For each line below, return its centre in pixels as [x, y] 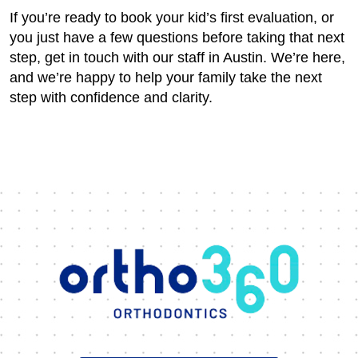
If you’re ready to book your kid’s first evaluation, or [172, 18]
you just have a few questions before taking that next [177, 38]
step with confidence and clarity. [111, 97]
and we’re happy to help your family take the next [166, 78]
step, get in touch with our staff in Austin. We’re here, [177, 58]
